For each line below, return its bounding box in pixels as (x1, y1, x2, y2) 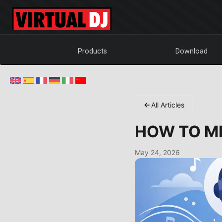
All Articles (151, 101, 184, 109)
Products (78, 47, 108, 55)
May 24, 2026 (135, 148, 180, 157)
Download (175, 47, 208, 55)
